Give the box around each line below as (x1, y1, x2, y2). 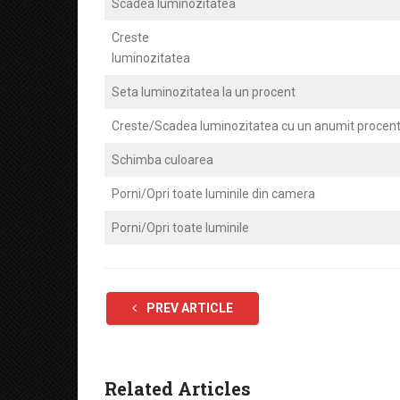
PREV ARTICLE (144, 301, 233, 315)
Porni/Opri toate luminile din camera (112, 187, 315, 201)
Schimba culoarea (112, 153, 213, 167)
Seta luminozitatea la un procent (112, 85, 296, 99)
